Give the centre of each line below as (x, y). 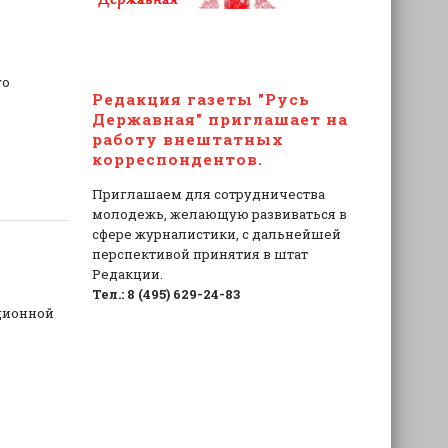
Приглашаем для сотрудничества (208, 194)
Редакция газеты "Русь (200, 99)
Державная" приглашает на (219, 119)
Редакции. (127, 274)
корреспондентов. (177, 159)
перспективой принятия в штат (199, 254)
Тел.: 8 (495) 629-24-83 (165, 294)
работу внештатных (187, 139)
